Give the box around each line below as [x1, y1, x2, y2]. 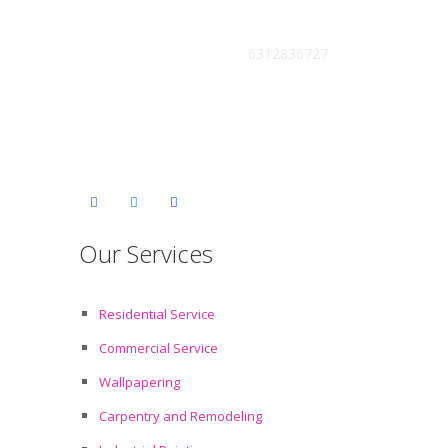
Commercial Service [99, 339, 218, 357]
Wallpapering [99, 373, 180, 391]
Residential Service [99, 305, 215, 323]
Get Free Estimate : [120, 44, 248, 63]
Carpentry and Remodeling [99, 407, 262, 425]
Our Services [79, 237, 213, 270]
